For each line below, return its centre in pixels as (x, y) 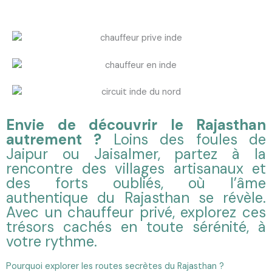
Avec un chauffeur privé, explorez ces (136, 212)
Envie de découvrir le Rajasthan (136, 124)
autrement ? (54, 139)
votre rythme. (52, 241)
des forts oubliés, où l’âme (136, 183)
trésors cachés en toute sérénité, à (136, 226)
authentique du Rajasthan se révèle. (136, 197)
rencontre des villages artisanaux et (136, 168)
